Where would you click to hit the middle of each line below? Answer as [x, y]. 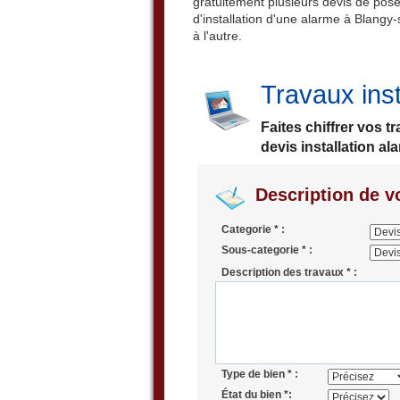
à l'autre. [217, 35]
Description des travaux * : [290, 273]
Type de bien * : [260, 374]
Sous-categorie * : [267, 250]
